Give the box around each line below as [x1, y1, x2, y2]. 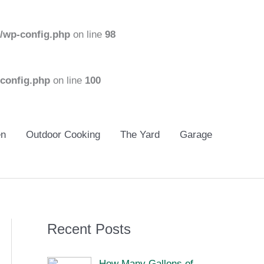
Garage [179, 129, 212, 140]
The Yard [120, 129, 160, 140]
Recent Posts [47, 221, 131, 237]
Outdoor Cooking [25, 129, 100, 140]
